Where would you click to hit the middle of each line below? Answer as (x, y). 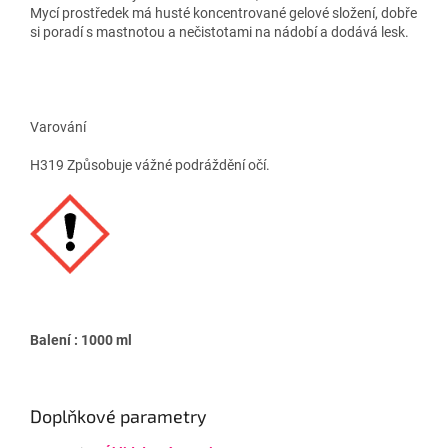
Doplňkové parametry (118, 415)
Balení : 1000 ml (81, 339)
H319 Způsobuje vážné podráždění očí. (150, 164)
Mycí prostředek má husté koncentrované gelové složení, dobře (223, 12)
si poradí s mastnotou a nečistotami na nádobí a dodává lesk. (219, 31)
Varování (58, 126)
